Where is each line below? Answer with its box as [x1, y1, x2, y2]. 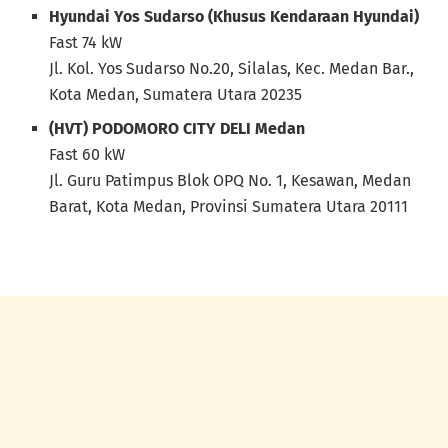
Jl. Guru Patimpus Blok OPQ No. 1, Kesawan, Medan [49, 171, 412, 191]
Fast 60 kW [49, 145, 126, 165]
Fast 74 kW [49, 33, 123, 53]
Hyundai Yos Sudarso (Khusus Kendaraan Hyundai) [49, 7, 420, 27]
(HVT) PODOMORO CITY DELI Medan [49, 119, 306, 139]
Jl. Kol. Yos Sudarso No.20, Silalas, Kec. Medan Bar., [49, 59, 415, 79]
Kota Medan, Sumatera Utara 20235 [49, 85, 303, 105]
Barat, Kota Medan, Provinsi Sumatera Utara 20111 [49, 197, 409, 217]
